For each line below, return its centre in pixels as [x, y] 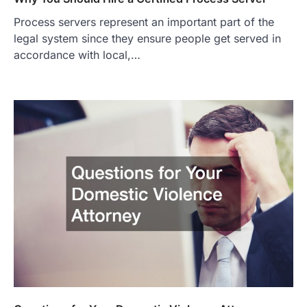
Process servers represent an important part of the [144, 22]
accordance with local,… [77, 55]
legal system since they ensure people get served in [147, 39]
